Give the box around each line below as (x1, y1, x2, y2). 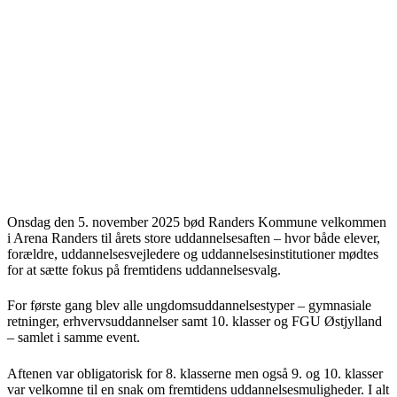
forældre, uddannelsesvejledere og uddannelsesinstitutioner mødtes (7, 245, 378, 261)
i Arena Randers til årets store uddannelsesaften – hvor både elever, (7, 230, 380, 245)
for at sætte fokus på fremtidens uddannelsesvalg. (7, 261, 281, 277)
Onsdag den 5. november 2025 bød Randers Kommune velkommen (7, 214, 386, 230)
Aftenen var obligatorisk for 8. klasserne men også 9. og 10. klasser (7, 365, 383, 381)
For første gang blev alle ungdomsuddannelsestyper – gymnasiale (7, 298, 371, 314)
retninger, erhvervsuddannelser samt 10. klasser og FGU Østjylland (7, 314, 382, 330)
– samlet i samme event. (7, 330, 140, 346)
